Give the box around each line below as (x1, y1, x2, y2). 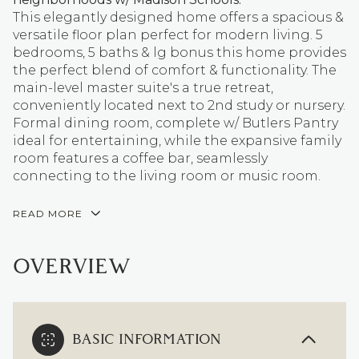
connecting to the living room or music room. (13, 168, 321, 184)
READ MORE (13, 208, 83, 220)
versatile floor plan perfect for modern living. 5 (13, 27, 323, 42)
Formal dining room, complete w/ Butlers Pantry (13, 115, 338, 131)
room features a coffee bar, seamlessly (13, 151, 268, 166)
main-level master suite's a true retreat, (13, 80, 273, 95)
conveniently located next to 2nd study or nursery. (13, 98, 345, 113)
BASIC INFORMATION (72, 329, 221, 349)
